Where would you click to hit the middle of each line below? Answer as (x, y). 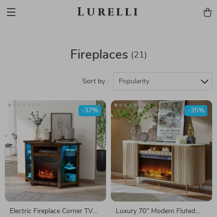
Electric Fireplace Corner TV (51, 211)
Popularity (134, 81)
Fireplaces (99, 55)
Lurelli (108, 12)
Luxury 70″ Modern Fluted (155, 211)
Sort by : (95, 81)
